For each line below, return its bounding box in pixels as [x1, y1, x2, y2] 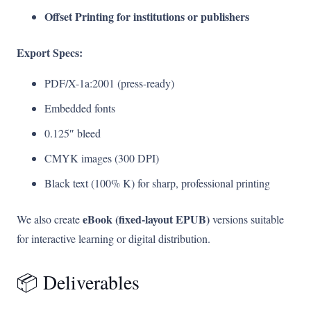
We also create [17, 212, 83, 227]
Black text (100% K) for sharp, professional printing [44, 176, 270, 191]
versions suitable [210, 212, 284, 227]
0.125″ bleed [44, 126, 101, 141]
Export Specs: [17, 44, 83, 61]
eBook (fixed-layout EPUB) [83, 211, 210, 228]
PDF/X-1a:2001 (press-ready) [44, 76, 174, 91]
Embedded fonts [44, 101, 115, 116]
